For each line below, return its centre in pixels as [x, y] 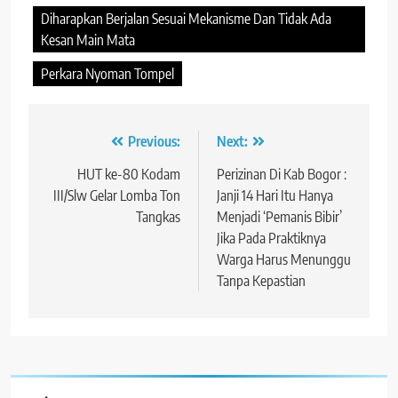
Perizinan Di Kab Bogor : [282, 175]
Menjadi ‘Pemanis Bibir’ [279, 217]
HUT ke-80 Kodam [129, 175]
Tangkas [158, 217]
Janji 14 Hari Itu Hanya [275, 196]
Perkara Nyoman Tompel [107, 74]
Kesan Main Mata [88, 40]
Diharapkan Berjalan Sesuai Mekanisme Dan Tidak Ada [186, 19]
